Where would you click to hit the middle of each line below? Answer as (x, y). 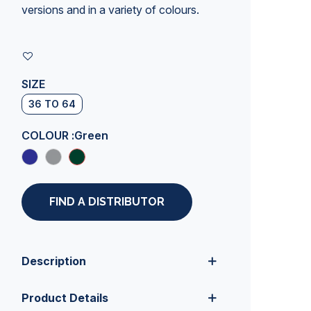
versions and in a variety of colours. (110, 10)
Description (54, 261)
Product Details (65, 298)
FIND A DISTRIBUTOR (107, 202)
